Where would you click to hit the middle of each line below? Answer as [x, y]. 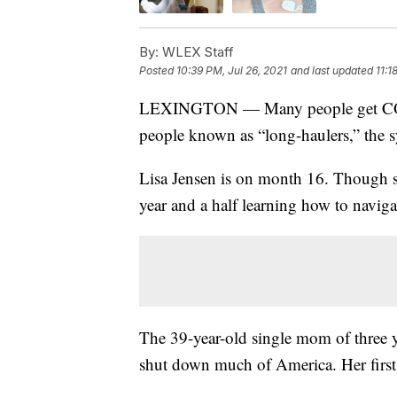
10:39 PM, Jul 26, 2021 [232, 70]
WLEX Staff [196, 51]
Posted [158, 70]
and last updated [332, 70]
